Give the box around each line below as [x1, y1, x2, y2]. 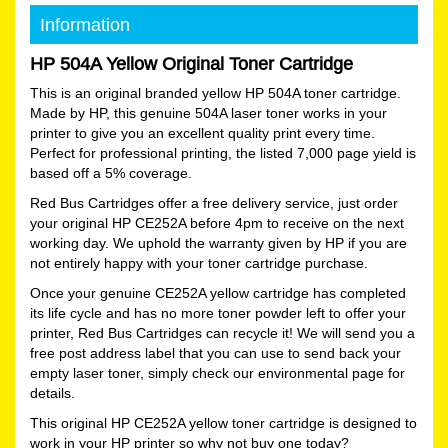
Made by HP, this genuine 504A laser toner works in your [30, 104, 387, 121]
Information [40, 13, 130, 35]
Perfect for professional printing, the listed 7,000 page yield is [30, 144, 416, 161]
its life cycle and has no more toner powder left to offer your [30, 304, 406, 321]
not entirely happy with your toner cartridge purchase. [30, 254, 368, 271]
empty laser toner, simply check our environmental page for [30, 364, 405, 381]
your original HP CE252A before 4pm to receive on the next [30, 214, 404, 231]
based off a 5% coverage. [30, 164, 192, 181]
